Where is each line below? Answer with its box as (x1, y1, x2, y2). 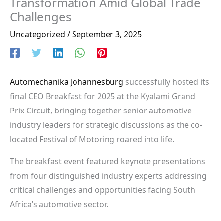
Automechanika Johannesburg (10, 76, 123, 87)
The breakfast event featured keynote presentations (10, 155, 205, 167)
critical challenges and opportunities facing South (10, 184, 195, 195)
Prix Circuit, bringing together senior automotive (10, 105, 192, 116)
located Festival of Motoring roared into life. (10, 133, 174, 145)
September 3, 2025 (72, 28, 142, 39)
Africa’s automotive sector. (10, 198, 108, 210)
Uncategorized (10, 28, 65, 39)
